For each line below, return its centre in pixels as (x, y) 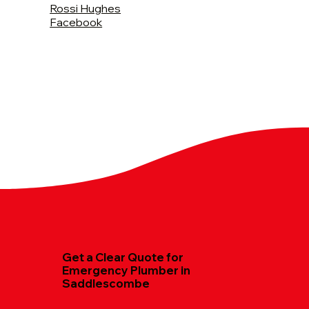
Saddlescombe (106, 283)
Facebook (76, 22)
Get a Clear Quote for (123, 257)
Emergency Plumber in (127, 270)
